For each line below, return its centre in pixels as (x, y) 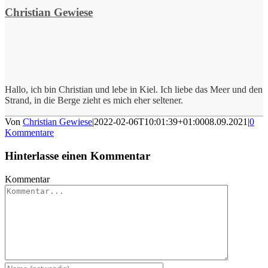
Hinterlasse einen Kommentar (77, 156)
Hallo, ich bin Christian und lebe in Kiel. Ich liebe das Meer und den (134, 90)
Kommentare (29, 133)
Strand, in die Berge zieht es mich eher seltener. (94, 100)
